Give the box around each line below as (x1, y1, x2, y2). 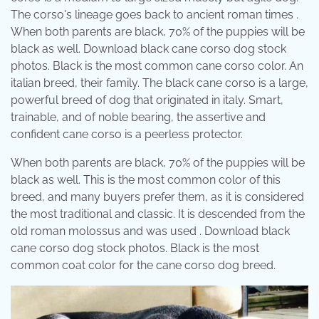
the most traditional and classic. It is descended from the (11, 207, 305, 221)
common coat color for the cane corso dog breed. (11, 258, 276, 273)
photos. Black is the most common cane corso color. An (11, 59, 303, 73)
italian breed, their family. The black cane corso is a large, (11, 76, 308, 90)
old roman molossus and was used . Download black (11, 224, 290, 239)
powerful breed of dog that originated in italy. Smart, (11, 93, 283, 108)
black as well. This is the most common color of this (11, 173, 281, 187)
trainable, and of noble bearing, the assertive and (11, 110, 266, 125)
